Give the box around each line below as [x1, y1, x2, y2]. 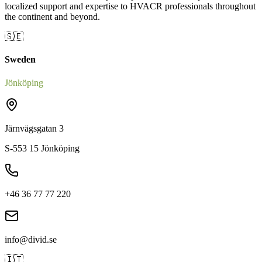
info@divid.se [5, 234, 57, 244]
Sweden [5, 54, 36, 65]
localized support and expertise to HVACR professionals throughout [5, 1, 256, 12]
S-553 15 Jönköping [5, 143, 80, 153]
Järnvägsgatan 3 [5, 123, 64, 133]
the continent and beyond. [5, 12, 100, 22]
